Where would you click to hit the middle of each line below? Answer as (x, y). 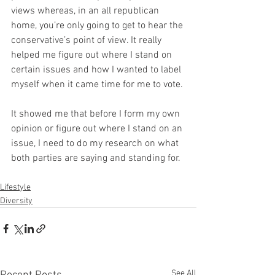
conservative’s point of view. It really (87, 41)
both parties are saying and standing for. (97, 158)
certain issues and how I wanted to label (97, 70)
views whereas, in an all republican (86, 11)
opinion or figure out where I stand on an (98, 129)
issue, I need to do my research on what (96, 144)
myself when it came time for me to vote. (98, 85)
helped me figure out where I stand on (93, 55)
